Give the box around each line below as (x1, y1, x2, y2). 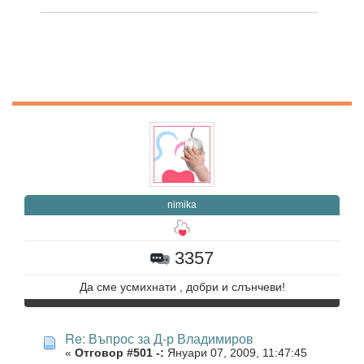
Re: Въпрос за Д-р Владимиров (65, 329, 253, 349)
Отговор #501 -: (75, 347, 164, 360)
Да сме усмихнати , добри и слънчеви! (79, 281, 285, 294)
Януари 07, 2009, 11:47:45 (164, 347, 307, 360)
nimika (167, 199, 197, 211)
